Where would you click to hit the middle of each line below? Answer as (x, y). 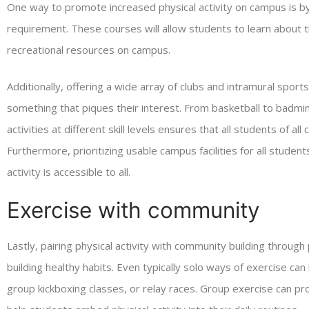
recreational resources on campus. (89, 50)
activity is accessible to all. (69, 171)
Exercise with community (133, 210)
